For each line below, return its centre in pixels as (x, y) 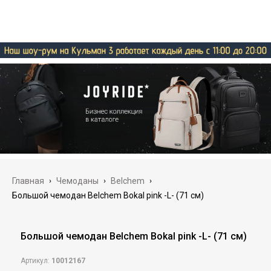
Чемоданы (77, 181)
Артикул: (36, 261)
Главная (28, 181)
